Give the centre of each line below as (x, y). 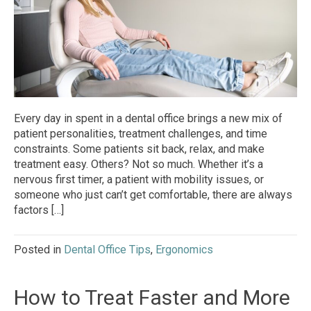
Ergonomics (184, 250)
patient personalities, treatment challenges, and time (141, 134)
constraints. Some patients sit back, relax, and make (139, 149)
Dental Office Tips (107, 250)
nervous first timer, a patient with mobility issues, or (139, 180)
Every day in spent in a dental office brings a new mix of (148, 119)
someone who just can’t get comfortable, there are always (153, 195)
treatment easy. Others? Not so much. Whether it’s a (138, 165)
